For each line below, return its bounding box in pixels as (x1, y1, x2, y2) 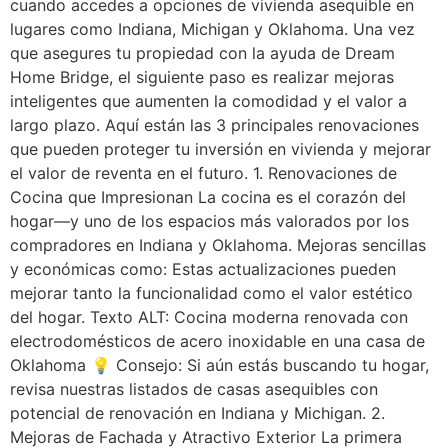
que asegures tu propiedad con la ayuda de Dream (10, 43, 395, 64)
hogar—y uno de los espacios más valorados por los (10, 211, 409, 232)
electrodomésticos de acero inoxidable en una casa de (10, 331, 425, 352)
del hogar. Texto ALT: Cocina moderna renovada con (10, 307, 408, 328)
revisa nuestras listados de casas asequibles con (10, 379, 378, 400)
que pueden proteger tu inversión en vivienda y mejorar (10, 139, 431, 160)
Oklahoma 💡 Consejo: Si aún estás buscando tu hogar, (10, 355, 429, 376)
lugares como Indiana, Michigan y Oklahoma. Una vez (10, 19, 415, 40)
